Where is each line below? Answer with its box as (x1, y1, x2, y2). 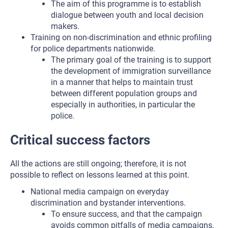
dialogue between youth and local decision (51, 10, 204, 20)
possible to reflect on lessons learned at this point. (10, 170, 189, 180)
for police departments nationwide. (31, 44, 155, 53)
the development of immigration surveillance (51, 66, 211, 76)
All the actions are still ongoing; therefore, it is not (10, 159, 186, 168)
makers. (51, 21, 79, 31)
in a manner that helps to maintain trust (51, 77, 193, 87)
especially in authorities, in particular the (51, 100, 195, 109)
